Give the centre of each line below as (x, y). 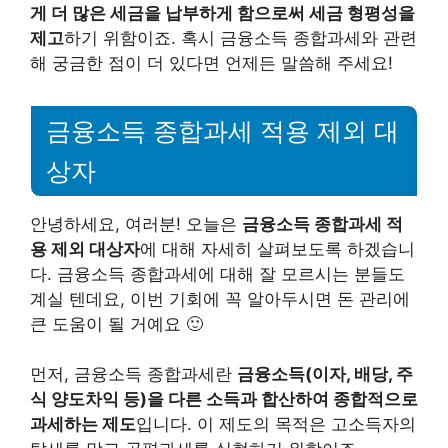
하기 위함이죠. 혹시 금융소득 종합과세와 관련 (240, 37)
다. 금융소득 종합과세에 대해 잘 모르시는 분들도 (217, 273)
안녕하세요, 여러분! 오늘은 (136, 223)
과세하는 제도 (83, 424)
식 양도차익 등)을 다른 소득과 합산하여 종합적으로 (224, 399)
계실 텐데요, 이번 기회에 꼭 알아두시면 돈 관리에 (220, 298)
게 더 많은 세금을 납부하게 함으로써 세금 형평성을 (222, 12)
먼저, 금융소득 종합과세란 (133, 374)
